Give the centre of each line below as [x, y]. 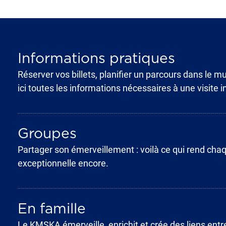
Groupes [47, 134]
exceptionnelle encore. [63, 163]
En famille [51, 209]
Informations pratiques [96, 59]
